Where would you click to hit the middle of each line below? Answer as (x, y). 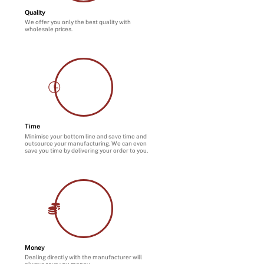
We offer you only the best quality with (78, 22)
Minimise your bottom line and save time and (86, 136)
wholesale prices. (49, 29)
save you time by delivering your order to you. (87, 150)
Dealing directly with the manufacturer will (84, 257)
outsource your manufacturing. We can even (86, 143)
